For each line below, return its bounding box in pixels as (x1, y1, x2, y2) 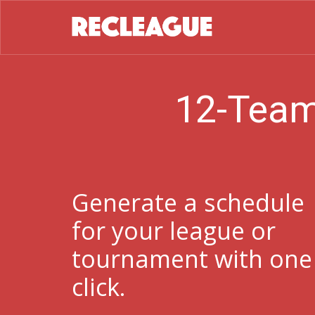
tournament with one (72, 243, 312, 275)
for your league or (72, 214, 276, 247)
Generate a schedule (72, 186, 304, 219)
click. (72, 271, 126, 303)
